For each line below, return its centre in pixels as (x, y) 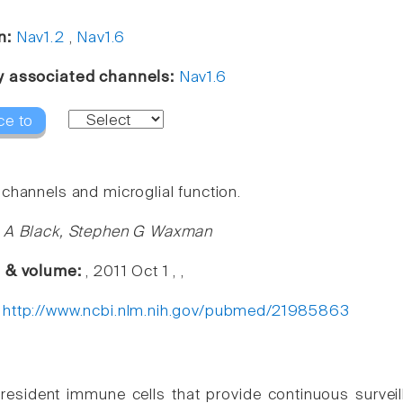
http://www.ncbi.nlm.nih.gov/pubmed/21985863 (176, 311)
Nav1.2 (40, 39)
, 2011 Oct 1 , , (135, 272)
